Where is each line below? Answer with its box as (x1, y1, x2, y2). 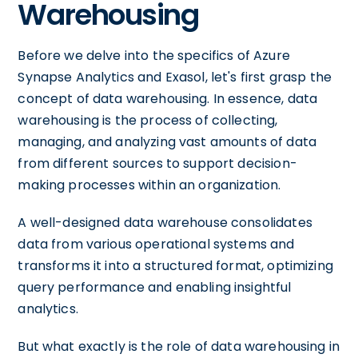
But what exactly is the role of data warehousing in (18, 337, 340, 356)
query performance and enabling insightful (18, 278, 292, 296)
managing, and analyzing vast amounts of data (18, 133, 316, 151)
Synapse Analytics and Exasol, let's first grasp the (18, 68, 332, 86)
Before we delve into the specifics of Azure (18, 46, 290, 65)
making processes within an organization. (18, 176, 281, 194)
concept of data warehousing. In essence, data (18, 89, 318, 108)
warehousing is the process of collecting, (18, 111, 278, 129)
